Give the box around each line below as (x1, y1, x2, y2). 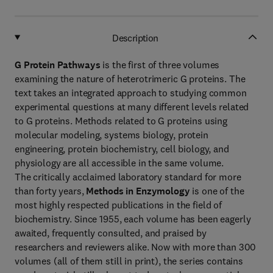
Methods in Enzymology (86, 185, 190, 197)
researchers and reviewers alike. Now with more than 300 (15, 241, 257, 253)
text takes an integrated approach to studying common (15, 87, 247, 99)
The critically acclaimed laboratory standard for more (15, 171, 241, 183)
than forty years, (15, 185, 87, 197)
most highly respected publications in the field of (15, 199, 222, 211)
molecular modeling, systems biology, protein (15, 129, 208, 141)
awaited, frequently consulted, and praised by (15, 227, 207, 239)
